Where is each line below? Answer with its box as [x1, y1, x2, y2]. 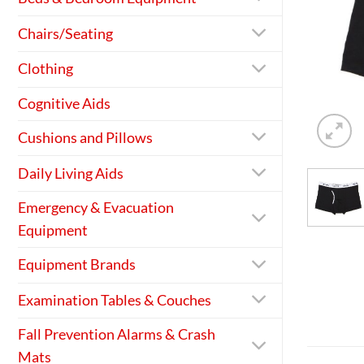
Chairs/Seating [18, 24, 113, 42]
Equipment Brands [18, 256, 136, 274]
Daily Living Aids [18, 164, 123, 182]
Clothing [18, 60, 73, 78]
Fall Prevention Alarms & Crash [18, 326, 215, 344]
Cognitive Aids [18, 94, 110, 112]
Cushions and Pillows [18, 128, 153, 146]
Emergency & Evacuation [18, 198, 174, 216]
